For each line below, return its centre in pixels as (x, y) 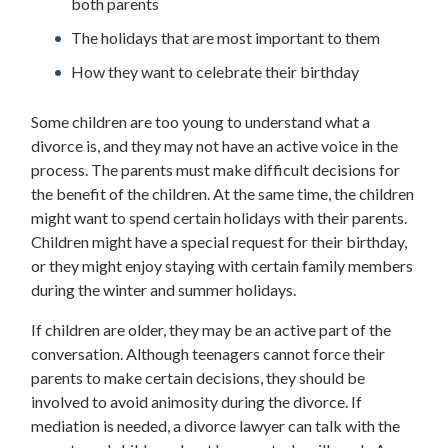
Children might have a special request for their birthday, (219, 241)
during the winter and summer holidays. (163, 289)
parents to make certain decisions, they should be (198, 377)
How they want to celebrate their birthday (215, 71)
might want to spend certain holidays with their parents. (219, 217)
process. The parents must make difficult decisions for (215, 169)
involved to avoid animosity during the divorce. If (196, 401)
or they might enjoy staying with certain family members (222, 265)
